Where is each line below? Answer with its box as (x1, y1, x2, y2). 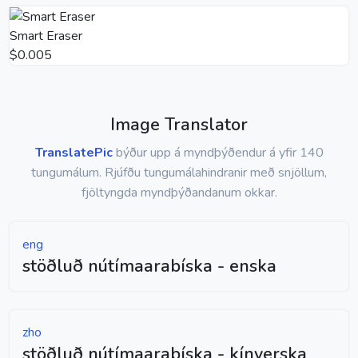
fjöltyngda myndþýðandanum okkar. (81, 183, 277, 201)
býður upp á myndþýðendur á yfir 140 (112, 143, 324, 161)
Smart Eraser (10, 26, 82, 45)
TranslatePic (34, 143, 113, 161)
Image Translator (110, 112, 248, 137)
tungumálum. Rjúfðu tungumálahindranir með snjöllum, (31, 163, 327, 181)
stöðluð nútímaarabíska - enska (22, 253, 276, 278)
